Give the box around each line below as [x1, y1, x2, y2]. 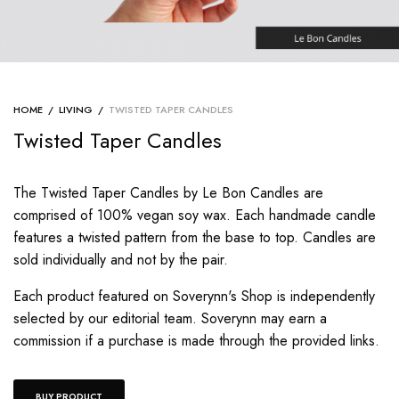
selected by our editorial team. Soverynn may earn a [13, 307, 328, 329]
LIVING [59, 102, 93, 117]
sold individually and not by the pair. [13, 248, 229, 270]
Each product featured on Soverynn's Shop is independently [13, 285, 376, 306]
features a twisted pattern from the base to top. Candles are [13, 226, 377, 248]
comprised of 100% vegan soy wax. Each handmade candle [13, 204, 377, 225]
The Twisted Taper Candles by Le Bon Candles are [13, 182, 324, 203]
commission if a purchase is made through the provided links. [13, 330, 380, 351]
